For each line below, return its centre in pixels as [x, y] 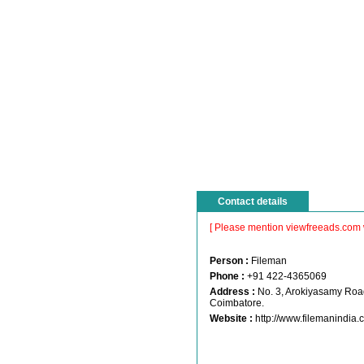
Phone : [227, 276]
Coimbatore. [237, 303]
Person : [229, 261]
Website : [231, 318]
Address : [232, 292]
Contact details [253, 201]
